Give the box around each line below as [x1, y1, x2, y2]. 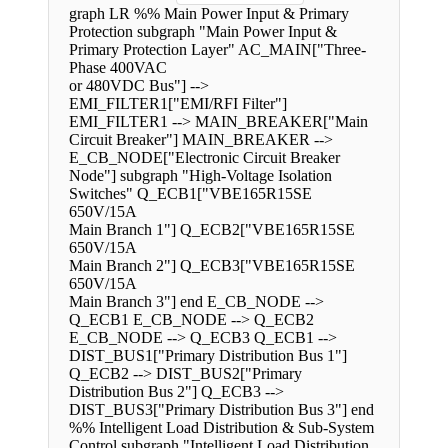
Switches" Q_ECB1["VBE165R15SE [69, 185, 312, 203]
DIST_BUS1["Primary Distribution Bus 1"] [69, 347, 347, 365]
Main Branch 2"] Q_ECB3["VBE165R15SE [69, 257, 355, 275]
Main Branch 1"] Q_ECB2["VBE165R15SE [69, 221, 355, 239]
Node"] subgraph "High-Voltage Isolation [69, 167, 332, 185]
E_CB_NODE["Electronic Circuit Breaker [69, 149, 340, 167]
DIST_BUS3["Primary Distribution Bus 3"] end [69, 401, 374, 419]
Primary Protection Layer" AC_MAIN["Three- [69, 41, 366, 59]
